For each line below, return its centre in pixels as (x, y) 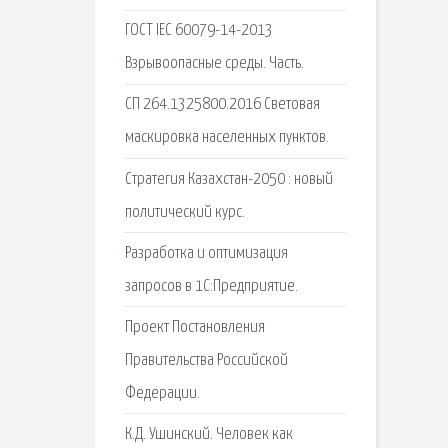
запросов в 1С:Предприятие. (211, 286)
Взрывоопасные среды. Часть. (214, 64)
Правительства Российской (206, 360)
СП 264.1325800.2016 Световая (222, 105)
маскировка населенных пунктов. (226, 138)
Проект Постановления (194, 327)
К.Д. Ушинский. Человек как (208, 435)
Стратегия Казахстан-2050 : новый (228, 179)
